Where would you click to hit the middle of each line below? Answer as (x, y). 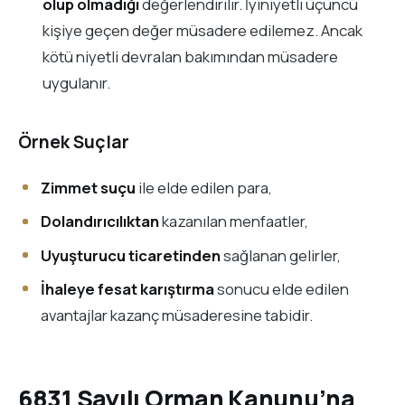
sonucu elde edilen (281, 288)
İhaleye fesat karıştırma (127, 288)
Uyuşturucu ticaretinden (130, 255)
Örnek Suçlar (74, 142)
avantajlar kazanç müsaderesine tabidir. (176, 315)
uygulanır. (77, 82)
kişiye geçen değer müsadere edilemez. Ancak (203, 30)
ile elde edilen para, (203, 187)
